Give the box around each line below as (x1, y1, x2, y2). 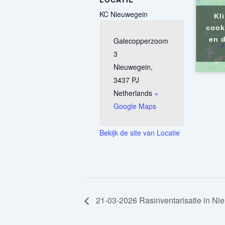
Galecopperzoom (114, 36, 168, 46)
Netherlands (114, 88, 152, 98)
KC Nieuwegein (99, 9, 148, 19)
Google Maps (114, 101, 156, 111)
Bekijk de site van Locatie (99, 128, 180, 138)
